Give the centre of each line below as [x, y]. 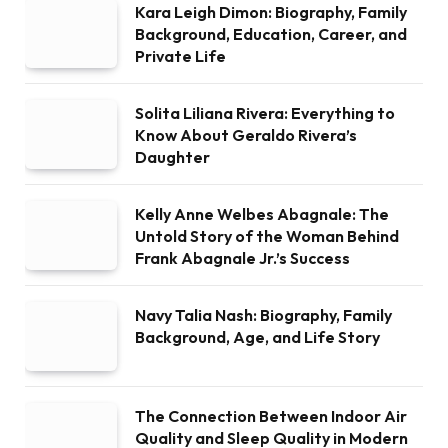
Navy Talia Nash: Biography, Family [263, 315]
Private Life [180, 56]
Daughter [172, 157]
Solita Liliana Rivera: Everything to [265, 113]
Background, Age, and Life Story [257, 337]
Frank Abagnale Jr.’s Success [242, 258]
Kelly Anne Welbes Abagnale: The [262, 214]
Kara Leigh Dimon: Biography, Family [271, 12]
